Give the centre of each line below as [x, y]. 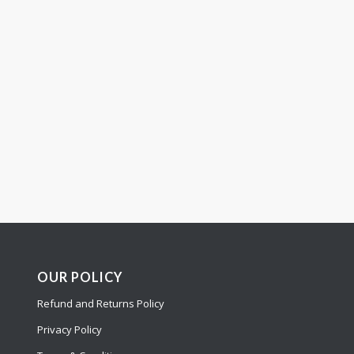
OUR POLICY [79, 278]
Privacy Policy [69, 330]
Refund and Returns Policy [100, 304]
